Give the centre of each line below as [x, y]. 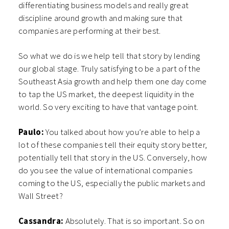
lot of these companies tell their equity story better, [113, 145]
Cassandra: [41, 221]
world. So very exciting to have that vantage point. [109, 107]
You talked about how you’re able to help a [122, 132]
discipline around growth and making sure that [101, 18]
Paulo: [31, 132]
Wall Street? [42, 196]
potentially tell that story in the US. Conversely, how [113, 158]
